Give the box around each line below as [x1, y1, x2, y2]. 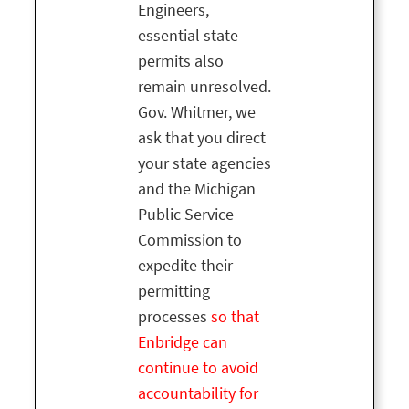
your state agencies [138, 152, 271, 175]
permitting [138, 280, 210, 303]
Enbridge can [138, 331, 227, 354]
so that [211, 306, 259, 329]
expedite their [138, 255, 233, 278]
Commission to [138, 229, 242, 252]
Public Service [138, 204, 234, 226]
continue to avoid [138, 357, 258, 380]
